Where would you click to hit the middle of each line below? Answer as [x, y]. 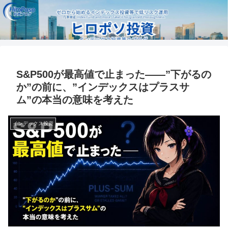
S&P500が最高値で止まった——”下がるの [114, 74]
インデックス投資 [33, 123]
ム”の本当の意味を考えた [75, 100]
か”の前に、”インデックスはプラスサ [103, 87]
